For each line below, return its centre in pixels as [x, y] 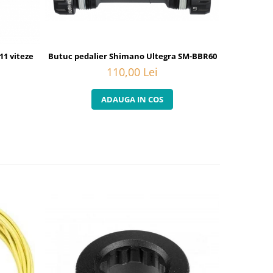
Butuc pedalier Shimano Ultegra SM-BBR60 [133, 56]
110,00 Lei [132, 72]
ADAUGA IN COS [132, 100]
